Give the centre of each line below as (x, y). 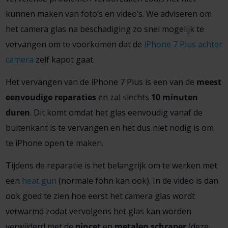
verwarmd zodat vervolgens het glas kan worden (98, 211)
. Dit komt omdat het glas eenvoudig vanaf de (116, 112)
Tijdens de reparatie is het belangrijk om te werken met (111, 165)
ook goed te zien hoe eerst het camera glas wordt (100, 196)
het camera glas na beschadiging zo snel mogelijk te (105, 29)
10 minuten (174, 97)
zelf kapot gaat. (64, 59)
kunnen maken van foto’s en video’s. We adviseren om (108, 13)
